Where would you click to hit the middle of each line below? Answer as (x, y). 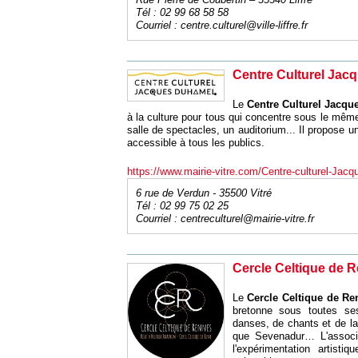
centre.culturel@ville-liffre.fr (244, 25)
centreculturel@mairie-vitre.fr (247, 219)
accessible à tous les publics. (195, 143)
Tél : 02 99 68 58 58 (182, 12)
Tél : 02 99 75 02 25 (182, 206)
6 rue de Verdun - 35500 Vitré (203, 193)
